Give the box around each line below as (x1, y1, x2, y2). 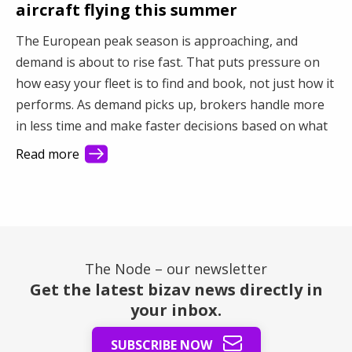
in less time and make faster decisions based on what (16, 117, 328, 135)
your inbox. (130, 299, 222, 321)
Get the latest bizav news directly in (29, 279, 323, 301)
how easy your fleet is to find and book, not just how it (16, 75, 334, 93)
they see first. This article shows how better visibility (16, 138, 322, 156)
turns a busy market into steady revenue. (16, 159, 258, 178)
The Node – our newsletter (85, 259, 267, 279)
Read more (16, 145, 79, 163)
